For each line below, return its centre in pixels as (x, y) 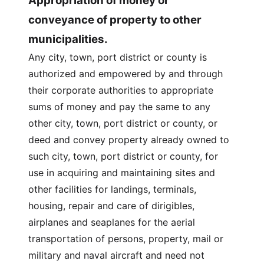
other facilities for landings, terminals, (112, 189)
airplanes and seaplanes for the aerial (112, 222)
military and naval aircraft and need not (116, 255)
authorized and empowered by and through (126, 74)
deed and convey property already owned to (129, 140)
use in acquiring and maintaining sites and (122, 173)
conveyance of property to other (115, 20)
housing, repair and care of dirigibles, (111, 206)
